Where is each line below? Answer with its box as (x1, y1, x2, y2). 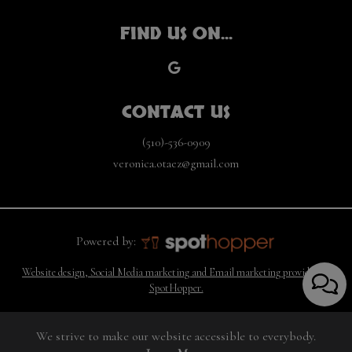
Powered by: (76, 234, 140, 249)
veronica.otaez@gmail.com (113, 156, 239, 171)
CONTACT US (122, 101, 230, 125)
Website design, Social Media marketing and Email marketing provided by (22, 265, 330, 279)
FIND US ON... (119, 23, 233, 46)
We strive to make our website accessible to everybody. (36, 328, 316, 344)
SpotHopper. (148, 280, 203, 295)
